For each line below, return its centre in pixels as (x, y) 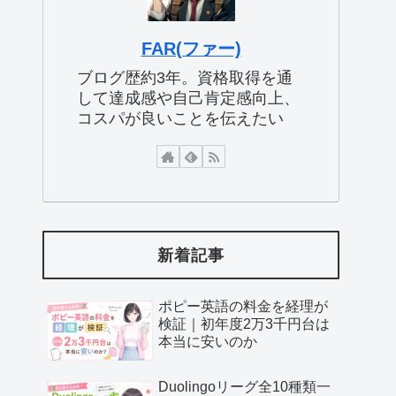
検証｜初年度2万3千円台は (244, 324)
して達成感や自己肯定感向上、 (188, 98)
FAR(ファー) (191, 48)
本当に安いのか (208, 342)
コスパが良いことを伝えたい (180, 118)
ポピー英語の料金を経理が (243, 307)
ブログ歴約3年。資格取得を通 (185, 77)
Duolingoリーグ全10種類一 (244, 386)
